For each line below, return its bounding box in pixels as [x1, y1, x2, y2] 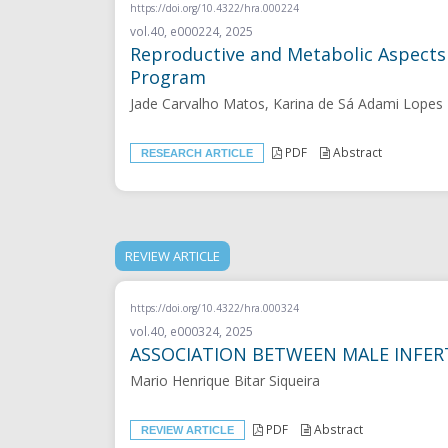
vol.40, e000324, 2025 [130, 322, 254, 340]
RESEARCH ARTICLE [141, 146, 254, 159]
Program [130, 64, 207, 89]
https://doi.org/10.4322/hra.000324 [130, 300, 300, 315]
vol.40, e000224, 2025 [130, 22, 254, 40]
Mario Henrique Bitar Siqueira [130, 370, 321, 390]
